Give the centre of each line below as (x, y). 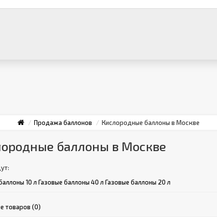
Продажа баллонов (63, 123)
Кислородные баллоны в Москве (151, 123)
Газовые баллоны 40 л (71, 182)
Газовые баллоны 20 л (138, 182)
